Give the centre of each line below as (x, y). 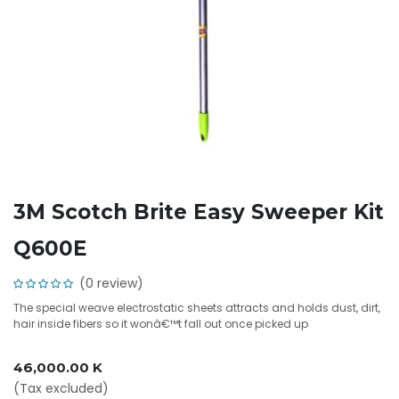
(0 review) (111, 283)
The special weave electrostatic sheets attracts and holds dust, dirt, (197, 308)
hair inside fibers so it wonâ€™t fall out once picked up (161, 324)
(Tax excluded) (61, 388)
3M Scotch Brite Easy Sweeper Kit (199, 212)
